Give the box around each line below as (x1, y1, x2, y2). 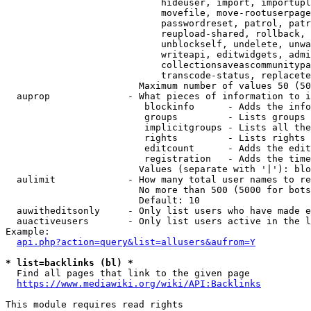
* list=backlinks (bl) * (6, 258, 133, 268)
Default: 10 (6, 195, 200, 205)
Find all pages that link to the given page (6, 268, 250, 278)
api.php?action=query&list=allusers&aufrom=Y (17, 237, 255, 247)
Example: (6, 226, 50, 237)
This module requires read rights (6, 299, 183, 310)
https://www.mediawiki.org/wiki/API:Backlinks (17, 278, 261, 289)
